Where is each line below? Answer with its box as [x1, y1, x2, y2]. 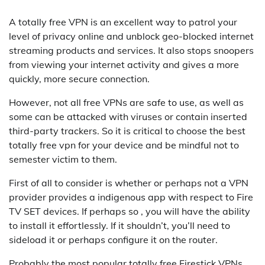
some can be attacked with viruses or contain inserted [9, 111, 247, 123]
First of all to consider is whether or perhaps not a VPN [9, 177, 248, 189]
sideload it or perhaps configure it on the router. [9, 234, 218, 246]
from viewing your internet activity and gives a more [9, 59, 239, 71]
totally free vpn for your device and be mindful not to [9, 139, 239, 151]
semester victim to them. [9, 153, 117, 166]
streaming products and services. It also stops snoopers [9, 44, 254, 57]
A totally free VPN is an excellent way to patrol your [9, 16, 237, 28]
